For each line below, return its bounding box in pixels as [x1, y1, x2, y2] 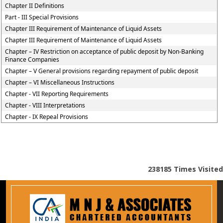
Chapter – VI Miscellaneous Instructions [5, 78, 115, 87]
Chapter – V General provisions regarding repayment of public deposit [5, 67, 199, 75]
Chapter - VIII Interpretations [5, 101, 86, 110]
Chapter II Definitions [5, 1, 65, 10]
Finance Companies [5, 55, 60, 64]
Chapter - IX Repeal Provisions [5, 112, 89, 121]
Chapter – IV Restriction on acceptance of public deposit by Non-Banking [5, 47, 204, 56]
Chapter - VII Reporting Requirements [5, 90, 109, 98]
